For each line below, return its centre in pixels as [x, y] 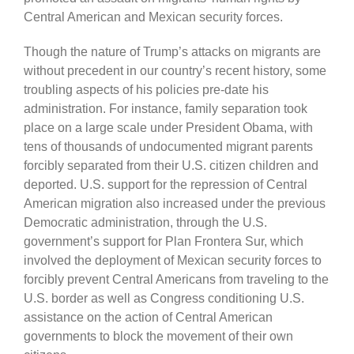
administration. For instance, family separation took [166, 108]
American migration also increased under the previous [175, 203]
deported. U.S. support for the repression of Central [166, 184]
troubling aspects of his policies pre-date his [146, 89]
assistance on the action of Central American [148, 317]
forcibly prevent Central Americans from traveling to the [176, 279]
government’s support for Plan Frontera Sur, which [164, 241]
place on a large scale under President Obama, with [168, 127]
